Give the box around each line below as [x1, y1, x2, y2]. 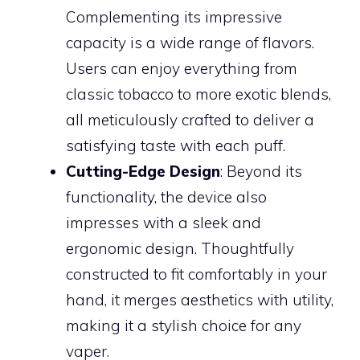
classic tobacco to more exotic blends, [66, 84, 331, 104]
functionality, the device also [66, 186, 267, 207]
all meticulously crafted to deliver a [66, 109, 314, 129]
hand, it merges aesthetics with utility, [66, 289, 333, 309]
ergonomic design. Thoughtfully [66, 238, 294, 258]
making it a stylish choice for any [66, 315, 301, 335]
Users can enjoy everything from [66, 58, 297, 78]
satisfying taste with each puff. [66, 135, 285, 155]
